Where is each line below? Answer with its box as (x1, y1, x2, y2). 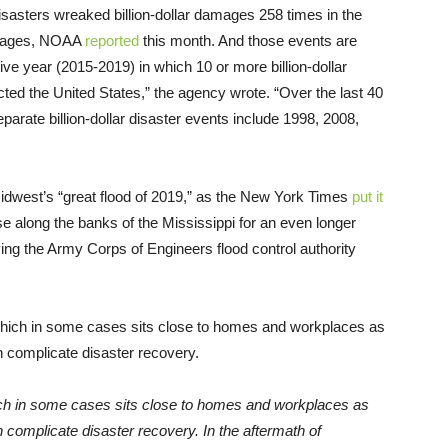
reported (85, 31, 139, 49)
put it (352, 187, 383, 205)
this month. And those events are (139, 31, 357, 49)
